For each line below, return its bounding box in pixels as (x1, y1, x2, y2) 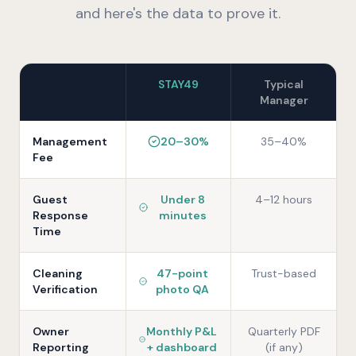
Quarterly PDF (247, 324, 320, 339)
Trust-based (251, 266, 317, 281)
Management (33, 134, 107, 149)
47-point (157, 266, 209, 281)
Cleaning (33, 266, 83, 281)
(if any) (265, 340, 303, 354)
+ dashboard (146, 340, 217, 354)
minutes (159, 208, 207, 222)
